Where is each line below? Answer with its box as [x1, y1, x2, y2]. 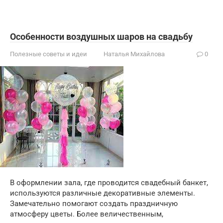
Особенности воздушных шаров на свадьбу [10, 31, 193, 42]
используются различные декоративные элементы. [10, 189, 195, 198]
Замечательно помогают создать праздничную [10, 199, 178, 208]
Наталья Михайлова [104, 50, 165, 58]
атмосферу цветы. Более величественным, [10, 210, 163, 219]
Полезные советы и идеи [10, 50, 87, 58]
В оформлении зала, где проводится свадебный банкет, [10, 178, 208, 187]
